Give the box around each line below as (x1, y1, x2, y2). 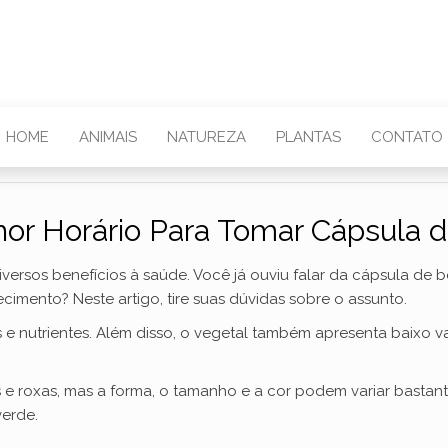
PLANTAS (275, 128, 341, 146)
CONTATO (370, 128, 443, 146)
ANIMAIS (78, 128, 137, 146)
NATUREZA (166, 128, 246, 146)
